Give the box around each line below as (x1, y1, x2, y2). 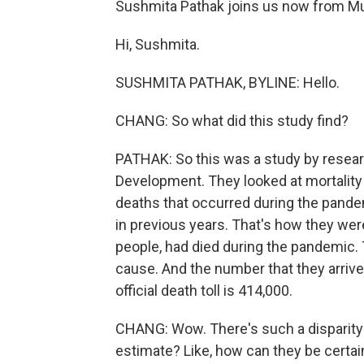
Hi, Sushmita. (115, 36, 200, 53)
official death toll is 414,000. (115, 282, 292, 299)
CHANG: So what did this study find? (115, 112, 349, 129)
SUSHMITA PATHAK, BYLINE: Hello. (115, 74, 340, 91)
